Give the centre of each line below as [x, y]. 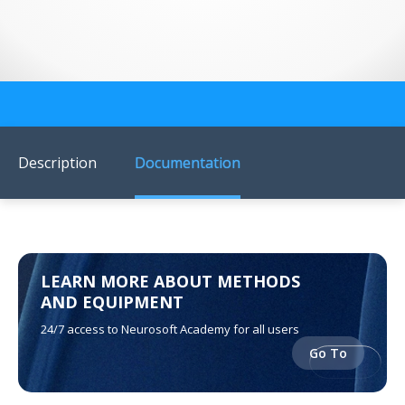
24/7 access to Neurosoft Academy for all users [170, 330]
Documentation [188, 163]
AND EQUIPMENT [112, 302]
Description [57, 163]
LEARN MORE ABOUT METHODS [170, 282]
